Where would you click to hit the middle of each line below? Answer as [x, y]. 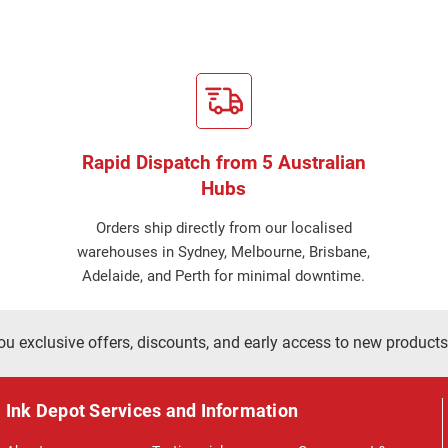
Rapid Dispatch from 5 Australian [223, 162]
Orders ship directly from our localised [223, 228]
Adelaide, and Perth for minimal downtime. [224, 276]
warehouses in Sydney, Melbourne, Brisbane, [224, 252]
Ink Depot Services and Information [152, 410]
